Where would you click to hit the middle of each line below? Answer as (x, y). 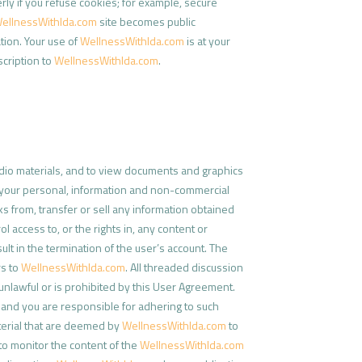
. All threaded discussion (184, 267)
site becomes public (146, 21)
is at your (207, 40)
